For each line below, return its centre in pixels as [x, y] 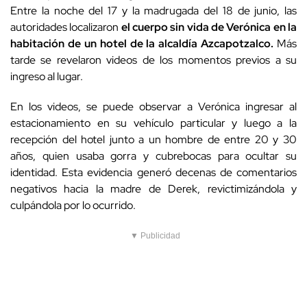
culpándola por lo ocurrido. [73, 206]
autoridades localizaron [66, 27]
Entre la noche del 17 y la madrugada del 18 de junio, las [153, 11]
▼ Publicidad [155, 236]
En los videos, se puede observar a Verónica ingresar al [153, 107]
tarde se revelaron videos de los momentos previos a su [153, 60]
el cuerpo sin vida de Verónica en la [209, 27]
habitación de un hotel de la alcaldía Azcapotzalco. [142, 44]
